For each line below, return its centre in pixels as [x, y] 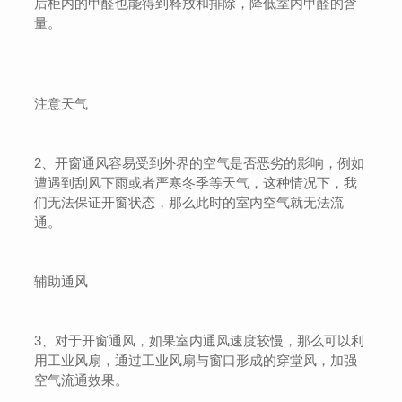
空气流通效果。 [82, 380]
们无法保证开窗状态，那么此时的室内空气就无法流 [189, 202]
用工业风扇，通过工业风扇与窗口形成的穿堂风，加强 [196, 360]
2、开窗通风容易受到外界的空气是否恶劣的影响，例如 [200, 163]
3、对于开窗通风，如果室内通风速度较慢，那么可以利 [200, 341]
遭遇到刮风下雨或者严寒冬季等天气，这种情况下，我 [196, 183]
